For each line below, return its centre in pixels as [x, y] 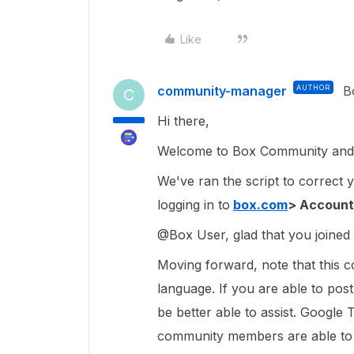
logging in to [194, 205]
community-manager [222, 91]
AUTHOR [313, 87]
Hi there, [185, 121]
